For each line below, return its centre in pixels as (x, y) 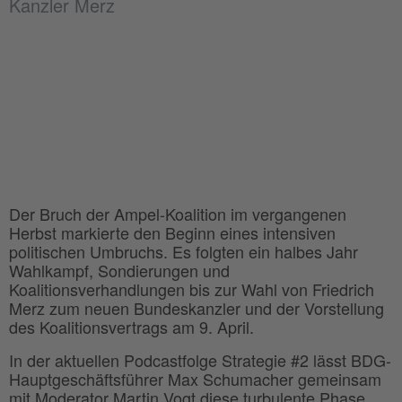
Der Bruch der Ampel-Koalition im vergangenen (178, 214)
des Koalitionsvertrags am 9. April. (131, 327)
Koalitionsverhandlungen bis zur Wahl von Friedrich (192, 289)
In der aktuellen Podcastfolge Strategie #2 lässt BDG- (200, 360)
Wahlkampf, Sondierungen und (119, 271)
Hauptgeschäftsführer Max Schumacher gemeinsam (195, 379)
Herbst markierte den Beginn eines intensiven (172, 233)
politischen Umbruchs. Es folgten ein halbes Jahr (184, 252)
